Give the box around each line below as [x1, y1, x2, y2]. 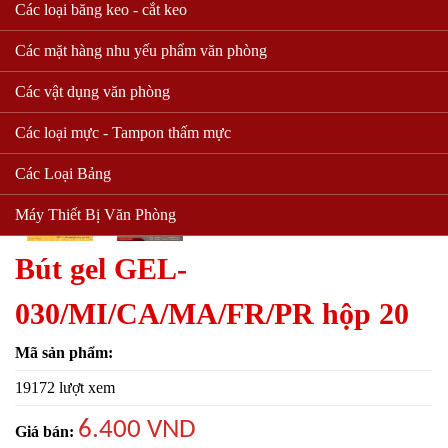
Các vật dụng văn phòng [15, 82, 170, 100]
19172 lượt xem [15, 378, 115, 396]
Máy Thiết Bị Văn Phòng [15, 205, 176, 223]
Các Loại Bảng [15, 164, 111, 182]
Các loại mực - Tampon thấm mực [15, 123, 231, 141]
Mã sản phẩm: [15, 343, 113, 361]
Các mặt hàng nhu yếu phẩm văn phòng [15, 41, 267, 59]
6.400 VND [78, 416, 196, 444]
